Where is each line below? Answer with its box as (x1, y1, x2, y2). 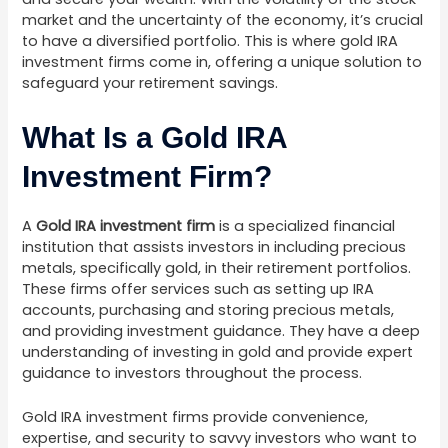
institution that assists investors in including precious (22, 236, 407, 257)
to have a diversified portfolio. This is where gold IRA (22, 31, 399, 52)
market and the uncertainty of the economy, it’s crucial (22, 10, 424, 31)
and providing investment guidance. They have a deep (22, 320, 421, 341)
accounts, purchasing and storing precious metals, (22, 299, 395, 320)
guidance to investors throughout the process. (22, 362, 363, 383)
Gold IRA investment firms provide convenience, (22, 406, 369, 427)
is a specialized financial (215, 215, 396, 236)
